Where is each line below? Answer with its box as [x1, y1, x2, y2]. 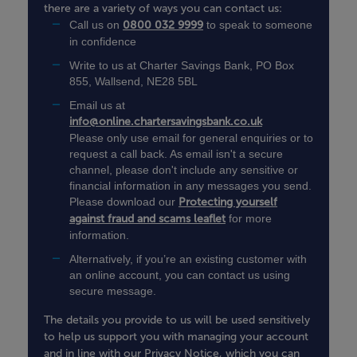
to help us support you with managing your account [44, 330, 308, 344]
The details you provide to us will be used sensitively [44, 313, 310, 328]
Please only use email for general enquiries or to [69, 131, 313, 145]
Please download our [69, 195, 178, 209]
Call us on [69, 18, 123, 32]
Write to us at [69, 59, 139, 73]
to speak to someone [203, 18, 312, 32]
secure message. [69, 284, 156, 298]
